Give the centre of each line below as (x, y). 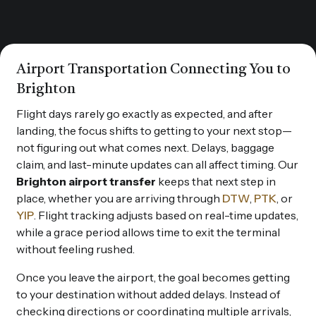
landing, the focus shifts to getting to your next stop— (154, 130)
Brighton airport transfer (86, 181)
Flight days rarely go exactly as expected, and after (145, 113)
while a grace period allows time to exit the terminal (148, 232)
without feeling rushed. (75, 249)
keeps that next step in (216, 181)
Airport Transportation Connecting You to (153, 69)
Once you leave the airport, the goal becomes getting (153, 277)
